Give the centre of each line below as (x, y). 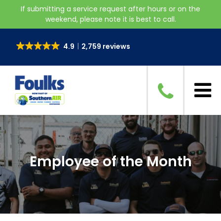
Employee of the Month (110, 161)
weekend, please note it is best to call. (110, 19)
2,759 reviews (106, 47)
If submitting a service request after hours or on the (110, 9)
